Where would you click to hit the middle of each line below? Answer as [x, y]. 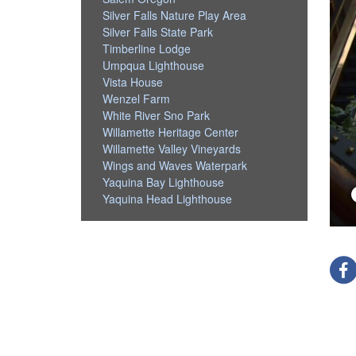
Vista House [133, 81]
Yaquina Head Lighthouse [168, 198]
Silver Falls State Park [158, 31]
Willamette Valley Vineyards [172, 148]
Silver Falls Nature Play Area [175, 15]
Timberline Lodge [147, 48]
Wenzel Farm [137, 98]
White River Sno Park [157, 115]
